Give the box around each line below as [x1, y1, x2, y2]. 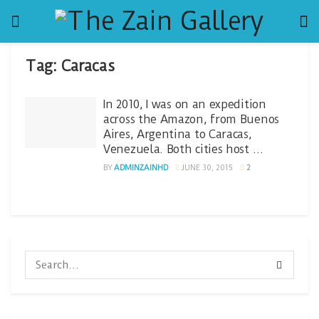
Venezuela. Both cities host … [103, 142, 263, 156]
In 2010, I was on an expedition [103, 98, 266, 111]
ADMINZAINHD [114, 163, 168, 172]
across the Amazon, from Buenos [103, 113, 279, 126]
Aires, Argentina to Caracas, [103, 127, 252, 141]
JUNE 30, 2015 [179, 163, 233, 172]
